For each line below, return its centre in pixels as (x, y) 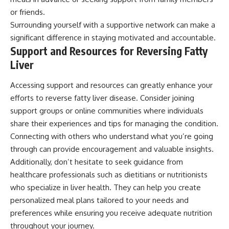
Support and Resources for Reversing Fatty (109, 51)
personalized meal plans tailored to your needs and (99, 200)
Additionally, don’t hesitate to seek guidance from (97, 162)
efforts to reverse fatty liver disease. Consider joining (102, 98)
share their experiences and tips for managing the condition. (114, 123)
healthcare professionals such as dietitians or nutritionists (109, 174)
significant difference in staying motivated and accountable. (113, 38)
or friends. (28, 12)
